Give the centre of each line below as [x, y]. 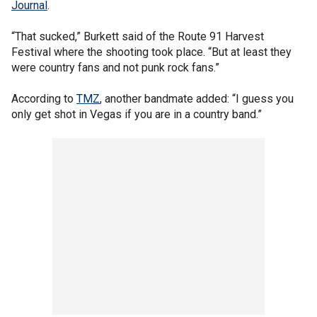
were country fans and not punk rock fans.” [115, 67]
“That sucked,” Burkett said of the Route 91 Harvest [138, 36]
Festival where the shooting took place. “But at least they [151, 52]
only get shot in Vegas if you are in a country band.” [137, 114]
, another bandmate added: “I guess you [197, 98]
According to [44, 98]
